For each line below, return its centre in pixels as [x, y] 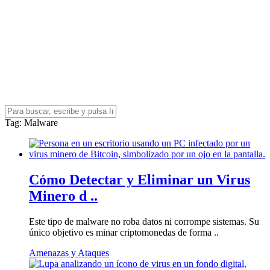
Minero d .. [63, 196]
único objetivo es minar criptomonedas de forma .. [124, 232]
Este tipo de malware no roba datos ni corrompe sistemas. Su [144, 221]
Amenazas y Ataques [69, 253]
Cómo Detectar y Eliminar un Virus [140, 179]
